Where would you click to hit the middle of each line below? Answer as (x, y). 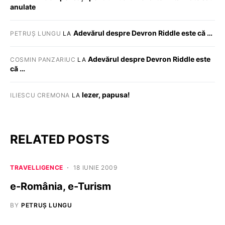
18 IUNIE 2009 (95, 167)
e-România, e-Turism (61, 186)
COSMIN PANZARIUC (43, 59)
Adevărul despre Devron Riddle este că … (143, 33)
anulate (23, 7)
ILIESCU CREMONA (40, 95)
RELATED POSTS (60, 139)
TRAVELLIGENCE (37, 167)
